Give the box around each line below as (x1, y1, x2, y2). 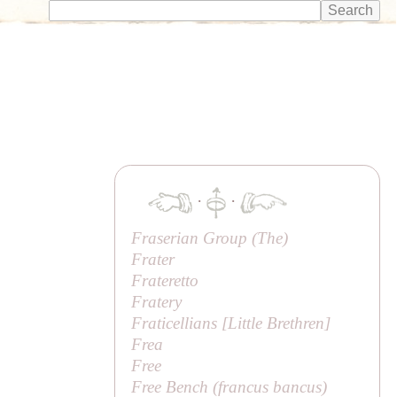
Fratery (131, 292, 183, 311)
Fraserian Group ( (131, 228, 258, 247)
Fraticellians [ (131, 313, 229, 332)
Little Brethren (228, 313, 325, 332)
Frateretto (131, 270, 199, 290)
